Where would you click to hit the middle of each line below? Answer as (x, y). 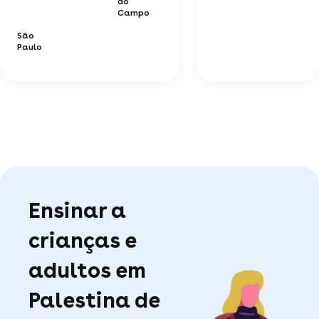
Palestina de (94, 299)
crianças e (82, 240)
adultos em (87, 270)
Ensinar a (77, 210)
